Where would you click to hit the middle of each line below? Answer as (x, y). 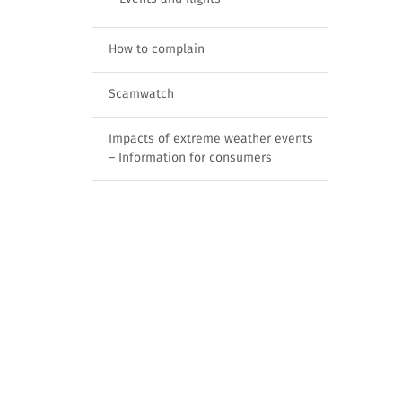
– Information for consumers (190, 158)
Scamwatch (141, 94)
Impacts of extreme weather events (211, 139)
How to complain (157, 49)
